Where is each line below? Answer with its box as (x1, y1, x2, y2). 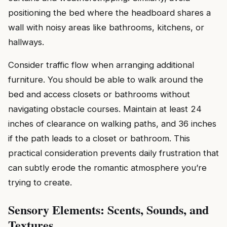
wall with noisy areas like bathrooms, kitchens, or (8, 22, 204, 32)
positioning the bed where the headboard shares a (8, 7, 211, 18)
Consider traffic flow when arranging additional (8, 60, 194, 70)
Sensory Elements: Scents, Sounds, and (8, 201, 209, 219)
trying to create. (8, 177, 72, 188)
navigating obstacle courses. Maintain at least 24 (8, 104, 202, 115)
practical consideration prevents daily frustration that (8, 148, 219, 159)
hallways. (8, 36, 44, 47)
